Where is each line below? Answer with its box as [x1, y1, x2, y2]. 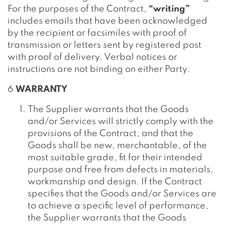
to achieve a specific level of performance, [28, 201, 208, 210]
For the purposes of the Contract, [8, 5, 149, 14]
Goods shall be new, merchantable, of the [28, 141, 207, 150]
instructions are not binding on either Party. [8, 65, 190, 74]
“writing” [149, 5, 190, 14]
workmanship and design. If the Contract [28, 177, 202, 186]
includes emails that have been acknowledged [8, 17, 207, 26]
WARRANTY [16, 85, 67, 94]
